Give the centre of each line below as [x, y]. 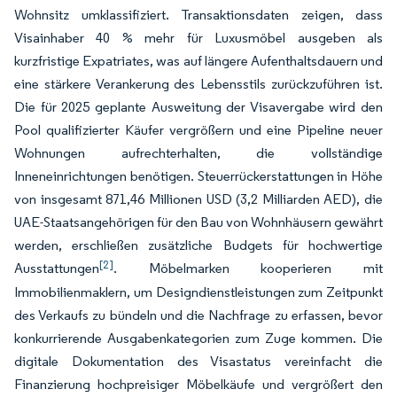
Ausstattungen [57, 268]
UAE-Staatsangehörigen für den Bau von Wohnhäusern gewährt [198, 222]
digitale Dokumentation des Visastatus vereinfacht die [198, 361]
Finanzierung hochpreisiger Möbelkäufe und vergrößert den [198, 384]
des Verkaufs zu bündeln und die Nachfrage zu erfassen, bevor [198, 315]
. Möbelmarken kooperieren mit [248, 268]
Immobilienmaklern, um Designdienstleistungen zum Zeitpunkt [198, 292]
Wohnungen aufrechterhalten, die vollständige [198, 153]
